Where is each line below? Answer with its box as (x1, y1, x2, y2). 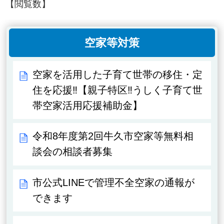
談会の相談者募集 (32, 146, 113, 157)
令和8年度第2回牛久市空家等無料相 (32, 130, 194, 142)
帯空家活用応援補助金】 (32, 99, 143, 111)
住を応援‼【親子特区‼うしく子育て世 (32, 84, 203, 95)
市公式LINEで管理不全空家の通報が (32, 177, 195, 188)
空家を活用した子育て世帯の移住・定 (32, 68, 203, 80)
